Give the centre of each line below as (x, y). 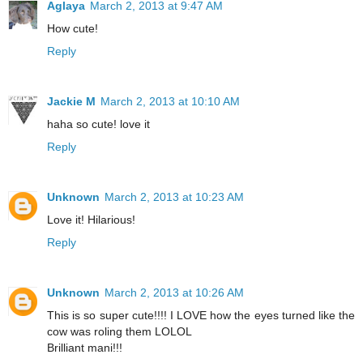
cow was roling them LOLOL (120, 331)
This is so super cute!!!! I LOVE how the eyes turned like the (201, 315)
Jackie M (71, 101)
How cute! (73, 28)
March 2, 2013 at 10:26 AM (174, 292)
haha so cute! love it (98, 124)
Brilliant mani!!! (85, 347)
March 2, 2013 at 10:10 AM (170, 101)
